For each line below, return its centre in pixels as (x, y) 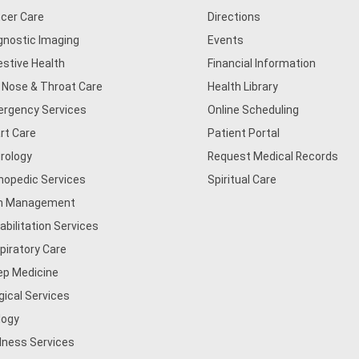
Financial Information (262, 63)
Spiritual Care (242, 179)
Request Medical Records (273, 156)
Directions (234, 17)
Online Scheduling (254, 110)
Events (226, 40)
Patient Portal (244, 133)
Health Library (243, 87)
